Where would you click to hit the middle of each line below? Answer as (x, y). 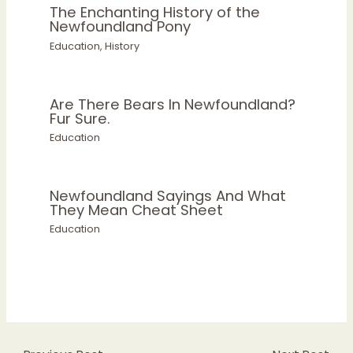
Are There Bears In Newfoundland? (172, 104)
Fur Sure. (80, 118)
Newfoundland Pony (120, 27)
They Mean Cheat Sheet (136, 210)
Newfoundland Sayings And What (167, 195)
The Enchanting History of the (154, 13)
